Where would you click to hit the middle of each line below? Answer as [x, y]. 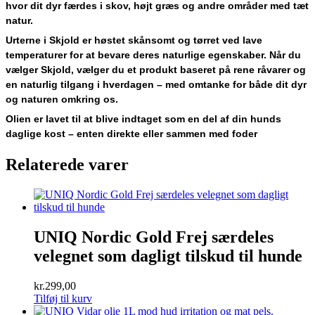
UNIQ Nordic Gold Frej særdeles [154, 237]
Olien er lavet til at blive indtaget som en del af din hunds [143, 118]
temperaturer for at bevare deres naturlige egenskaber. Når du [153, 54]
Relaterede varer [67, 164]
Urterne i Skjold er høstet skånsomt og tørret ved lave [134, 40]
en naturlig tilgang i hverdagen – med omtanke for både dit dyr [156, 84]
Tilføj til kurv [63, 298]
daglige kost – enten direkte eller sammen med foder [131, 133]
